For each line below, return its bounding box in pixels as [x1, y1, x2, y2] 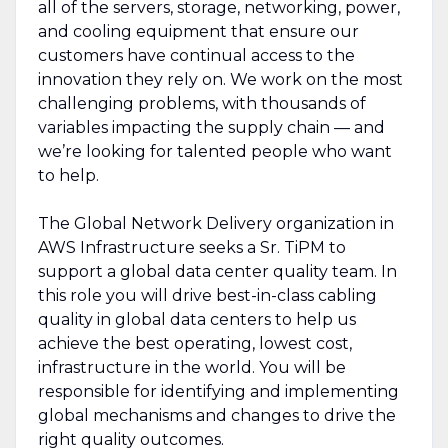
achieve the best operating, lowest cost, [37, 333, 352, 353]
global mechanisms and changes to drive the [37, 405, 396, 425]
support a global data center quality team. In [37, 261, 397, 281]
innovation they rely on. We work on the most [37, 69, 403, 89]
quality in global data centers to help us [37, 309, 356, 329]
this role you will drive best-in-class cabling [37, 285, 377, 305]
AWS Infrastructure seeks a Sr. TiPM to [37, 237, 346, 257]
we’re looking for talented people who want [37, 141, 392, 161]
